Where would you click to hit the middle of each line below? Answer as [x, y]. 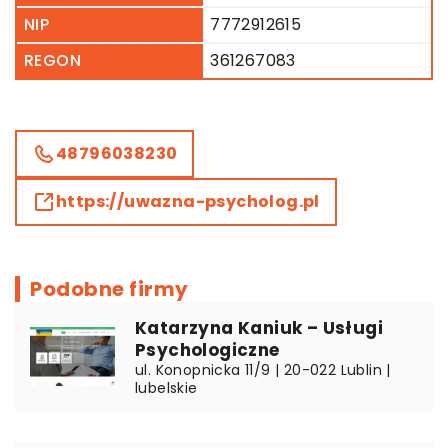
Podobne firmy [109, 288]
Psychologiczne [207, 349]
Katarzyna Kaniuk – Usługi [259, 327]
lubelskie [166, 387]
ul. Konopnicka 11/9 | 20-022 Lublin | [263, 369]
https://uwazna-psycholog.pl [188, 201]
